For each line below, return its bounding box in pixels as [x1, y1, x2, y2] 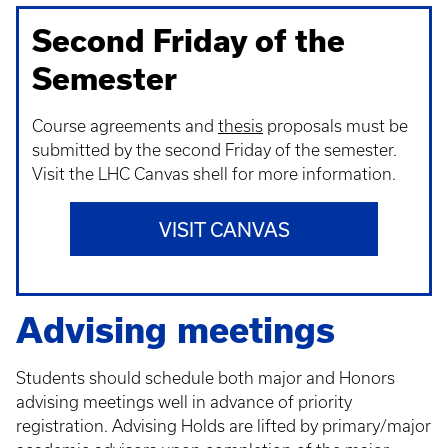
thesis [218, 117, 263, 135]
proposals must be [263, 117, 408, 135]
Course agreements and [32, 117, 218, 135]
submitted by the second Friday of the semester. [32, 141, 397, 159]
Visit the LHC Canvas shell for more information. [32, 165, 396, 183]
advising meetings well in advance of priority [16, 393, 352, 411]
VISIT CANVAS [158, 218, 290, 241]
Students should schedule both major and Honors [16, 369, 395, 387]
